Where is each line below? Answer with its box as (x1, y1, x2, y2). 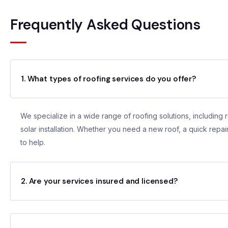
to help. (20, 137, 46, 147)
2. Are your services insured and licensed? (21, 176, 178, 186)
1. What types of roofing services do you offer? (21, 73, 196, 84)
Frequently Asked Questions (10, 15, 201, 34)
